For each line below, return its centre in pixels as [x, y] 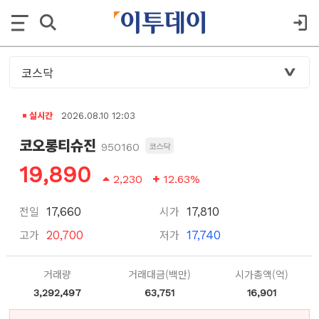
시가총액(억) [261, 274]
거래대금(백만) [159, 274]
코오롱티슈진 [57, 145]
